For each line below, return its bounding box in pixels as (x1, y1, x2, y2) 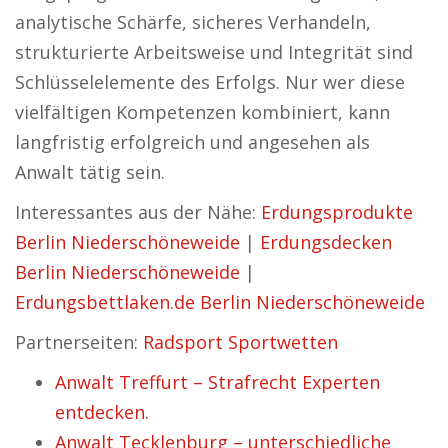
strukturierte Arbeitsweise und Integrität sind (15, 40, 413, 64)
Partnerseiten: (15, 330, 143, 354)
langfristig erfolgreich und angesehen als (15, 130, 370, 154)
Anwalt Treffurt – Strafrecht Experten (55, 370, 380, 394)
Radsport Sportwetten (143, 330, 338, 354)
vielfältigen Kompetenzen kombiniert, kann (15, 100, 390, 124)
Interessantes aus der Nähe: (15, 200, 261, 224)
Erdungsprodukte (261, 200, 413, 224)
